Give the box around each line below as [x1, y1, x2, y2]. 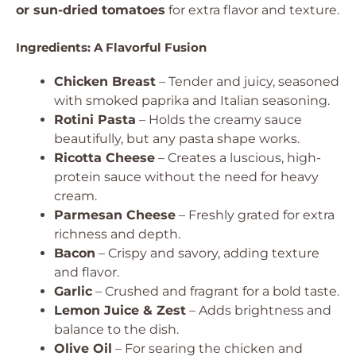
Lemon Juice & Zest [54, 303, 186, 318]
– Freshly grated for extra [176, 207, 335, 222]
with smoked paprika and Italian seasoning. [54, 93, 330, 108]
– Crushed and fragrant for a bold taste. [92, 284, 339, 299]
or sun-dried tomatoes [16, 2, 165, 17]
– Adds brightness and [186, 303, 331, 318]
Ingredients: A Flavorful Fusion [16, 40, 207, 55]
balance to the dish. [54, 322, 179, 337]
